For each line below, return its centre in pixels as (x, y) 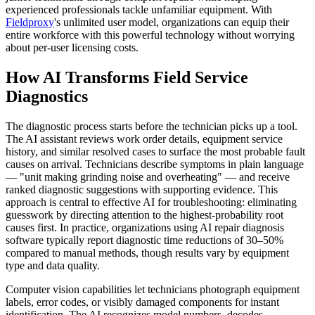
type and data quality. (53, 266)
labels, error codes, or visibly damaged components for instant (142, 302)
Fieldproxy (30, 22)
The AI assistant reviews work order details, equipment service (144, 139)
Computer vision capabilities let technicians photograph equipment (153, 290)
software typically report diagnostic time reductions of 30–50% (144, 240)
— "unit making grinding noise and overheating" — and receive (148, 177)
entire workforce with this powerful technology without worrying (150, 35)
